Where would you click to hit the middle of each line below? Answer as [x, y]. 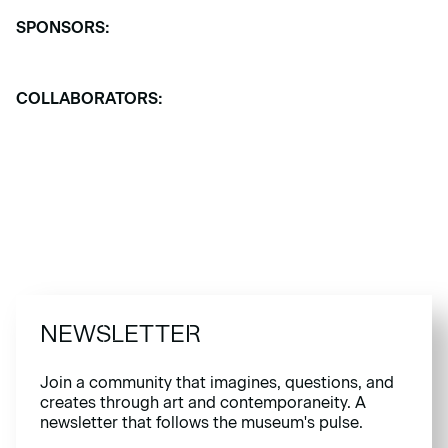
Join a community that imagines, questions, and [217, 383]
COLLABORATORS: [89, 99]
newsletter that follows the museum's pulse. [201, 423]
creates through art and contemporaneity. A [203, 403]
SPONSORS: [63, 28]
